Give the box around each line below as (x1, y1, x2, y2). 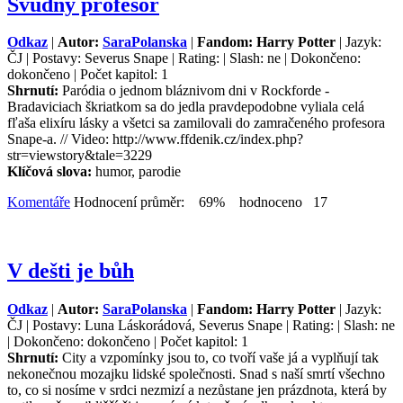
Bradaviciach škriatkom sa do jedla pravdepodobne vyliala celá (7, 99, 364, 115)
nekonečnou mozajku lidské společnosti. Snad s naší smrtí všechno (7, 366, 385, 382)
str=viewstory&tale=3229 (7, 148, 152, 164)
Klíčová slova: (7, 164, 95, 180)
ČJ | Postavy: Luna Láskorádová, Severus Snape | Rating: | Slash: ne (7, 318, 395, 334)
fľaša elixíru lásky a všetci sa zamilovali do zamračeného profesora (7, 115, 385, 131)
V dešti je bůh (7, 259, 134, 283)
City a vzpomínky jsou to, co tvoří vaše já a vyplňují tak (62, 350, 379, 366)
